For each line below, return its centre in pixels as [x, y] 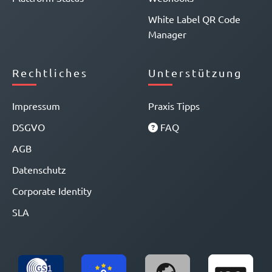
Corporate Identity [52, 191]
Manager [167, 34]
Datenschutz [39, 169]
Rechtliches [50, 73]
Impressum [36, 106]
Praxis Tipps [174, 106]
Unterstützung [195, 73]
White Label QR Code [194, 19]
